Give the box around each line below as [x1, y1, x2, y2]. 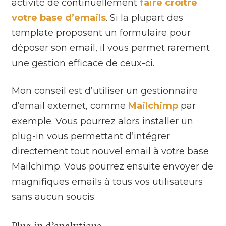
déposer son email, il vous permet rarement [12, 42, 210, 53]
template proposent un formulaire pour [12, 27, 191, 38]
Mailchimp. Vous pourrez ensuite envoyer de [12, 160, 214, 172]
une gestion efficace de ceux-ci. [12, 57, 155, 69]
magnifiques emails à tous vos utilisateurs [12, 176, 203, 187]
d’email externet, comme [12, 100, 129, 111]
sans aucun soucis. [12, 191, 96, 202]
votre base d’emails [12, 12, 106, 23]
